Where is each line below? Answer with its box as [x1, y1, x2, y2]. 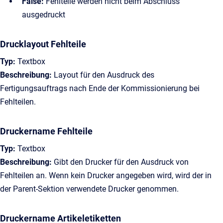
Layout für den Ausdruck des [52, 70, 154, 80]
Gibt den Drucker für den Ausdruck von [52, 157, 189, 167]
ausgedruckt [22, 10, 65, 19]
